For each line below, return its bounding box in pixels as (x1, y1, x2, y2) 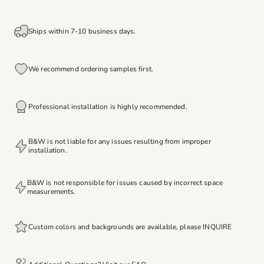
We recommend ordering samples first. (28, 64, 154, 74)
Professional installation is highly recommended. (28, 101, 187, 111)
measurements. (27, 187, 76, 197)
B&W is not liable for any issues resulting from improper (28, 137, 211, 147)
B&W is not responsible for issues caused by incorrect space (27, 178, 223, 188)
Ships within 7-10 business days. (28, 26, 136, 36)
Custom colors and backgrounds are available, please (28, 222, 203, 232)
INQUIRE (203, 222, 232, 232)
